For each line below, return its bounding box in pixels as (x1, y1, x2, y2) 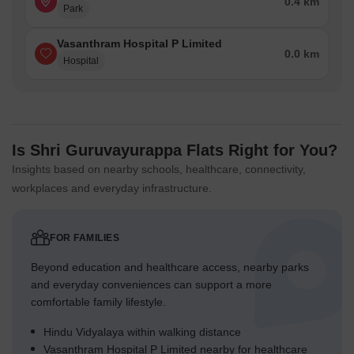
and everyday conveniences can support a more (31, 278, 272, 292)
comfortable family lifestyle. (31, 296, 166, 309)
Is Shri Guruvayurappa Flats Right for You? (12, 141, 337, 160)
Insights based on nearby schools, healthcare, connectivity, (12, 163, 306, 176)
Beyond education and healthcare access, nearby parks (31, 261, 309, 274)
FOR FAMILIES (50, 232, 119, 244)
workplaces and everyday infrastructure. (12, 182, 212, 195)
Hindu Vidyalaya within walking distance (43, 326, 241, 339)
